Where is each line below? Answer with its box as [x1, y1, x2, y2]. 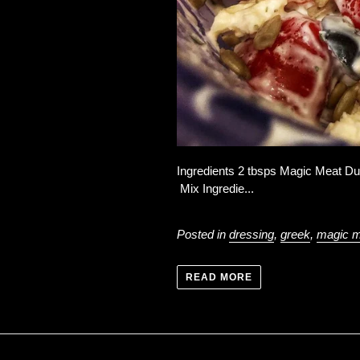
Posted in [177, 227, 230, 241]
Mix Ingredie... [177, 181, 255, 195]
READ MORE [186, 272, 252, 283]
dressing [229, 227, 275, 241]
